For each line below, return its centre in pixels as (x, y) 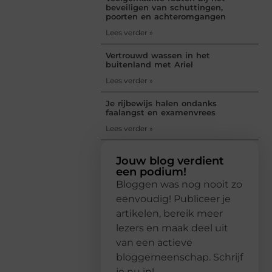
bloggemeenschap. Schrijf (179, 257)
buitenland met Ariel (149, 64)
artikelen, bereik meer (169, 213)
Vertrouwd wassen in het (158, 55)
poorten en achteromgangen (166, 16)
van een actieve (154, 242)
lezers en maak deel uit (172, 228)
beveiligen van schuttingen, (164, 7)
